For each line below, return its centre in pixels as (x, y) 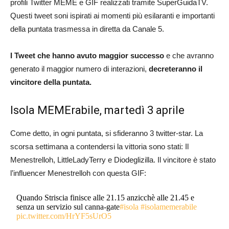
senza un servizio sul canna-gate (68, 207)
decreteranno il (176, 69)
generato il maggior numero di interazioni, (79, 69)
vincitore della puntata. (51, 82)
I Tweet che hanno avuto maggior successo (87, 55)
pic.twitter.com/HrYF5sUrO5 (64, 216)
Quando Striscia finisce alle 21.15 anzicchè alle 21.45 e (106, 198)
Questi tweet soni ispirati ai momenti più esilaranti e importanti (112, 16)
